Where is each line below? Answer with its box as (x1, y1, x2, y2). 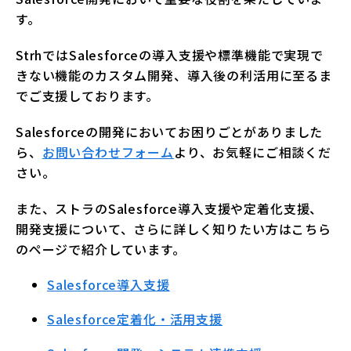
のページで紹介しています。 (16, 240, 186, 259)
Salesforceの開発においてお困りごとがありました (16, 122, 324, 142)
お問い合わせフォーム (42, 143, 174, 162)
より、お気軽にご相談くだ (173, 143, 331, 162)
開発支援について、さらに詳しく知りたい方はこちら (16, 219, 331, 239)
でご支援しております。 (16, 86, 160, 106)
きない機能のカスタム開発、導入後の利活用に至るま (16, 66, 332, 85)
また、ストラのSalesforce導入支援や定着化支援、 (16, 199, 324, 219)
